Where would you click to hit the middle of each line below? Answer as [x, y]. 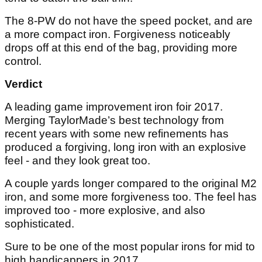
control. [23, 61]
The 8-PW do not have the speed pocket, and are [129, 21]
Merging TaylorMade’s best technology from [114, 120]
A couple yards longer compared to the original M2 [131, 184]
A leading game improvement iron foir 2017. [114, 107]
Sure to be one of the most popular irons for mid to [130, 247]
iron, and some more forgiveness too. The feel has [131, 197]
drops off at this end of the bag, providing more [121, 48]
